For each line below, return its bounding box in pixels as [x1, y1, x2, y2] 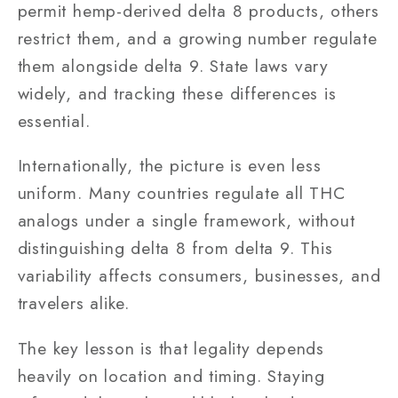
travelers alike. [17, 291, 130, 316]
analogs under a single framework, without [17, 208, 355, 234]
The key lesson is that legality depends [17, 335, 324, 361]
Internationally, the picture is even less [17, 153, 322, 179]
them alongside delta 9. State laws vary [17, 52, 329, 78]
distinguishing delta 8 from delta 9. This [17, 235, 333, 261]
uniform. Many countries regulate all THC [17, 180, 346, 206]
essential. [17, 107, 91, 133]
